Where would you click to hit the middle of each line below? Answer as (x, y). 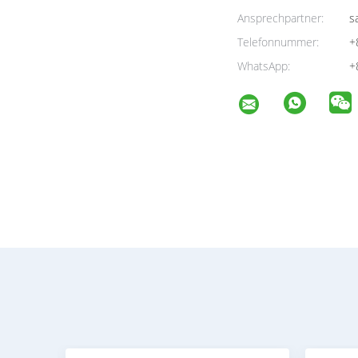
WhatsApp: (264, 66)
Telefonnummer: (278, 42)
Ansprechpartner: (280, 18)
